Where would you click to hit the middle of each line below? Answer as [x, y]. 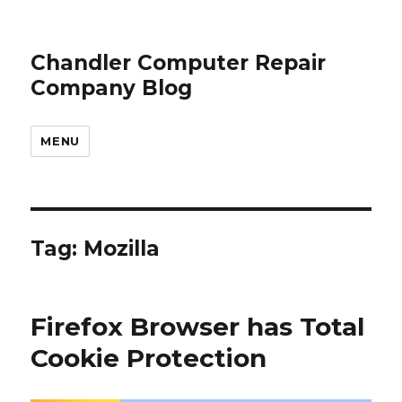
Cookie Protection [149, 358]
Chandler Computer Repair [179, 63]
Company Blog [112, 88]
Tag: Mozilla [96, 249]
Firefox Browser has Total [198, 327]
